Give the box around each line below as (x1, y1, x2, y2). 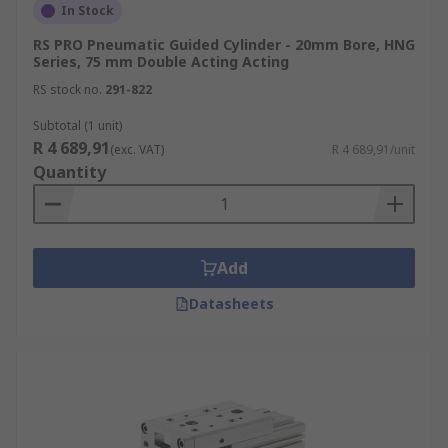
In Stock (61, 2, 114, 19)
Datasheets (188, 294, 274, 313)
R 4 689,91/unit (332, 141, 415, 158)
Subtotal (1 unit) (33, 117, 122, 134)
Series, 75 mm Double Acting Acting (33, 52, 289, 71)
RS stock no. (33, 81, 102, 98)
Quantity (33, 161, 106, 183)
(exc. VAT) (110, 141, 164, 158)
